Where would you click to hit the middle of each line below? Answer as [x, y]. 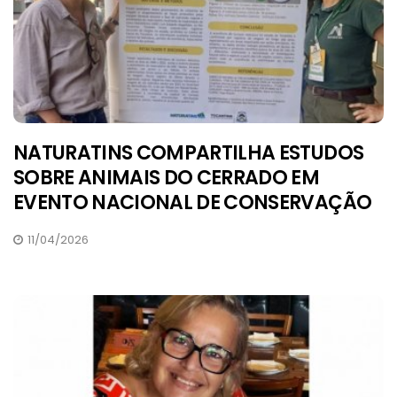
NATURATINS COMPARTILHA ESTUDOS [189, 152]
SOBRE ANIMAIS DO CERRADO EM [167, 177]
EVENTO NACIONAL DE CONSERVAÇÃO [193, 202]
